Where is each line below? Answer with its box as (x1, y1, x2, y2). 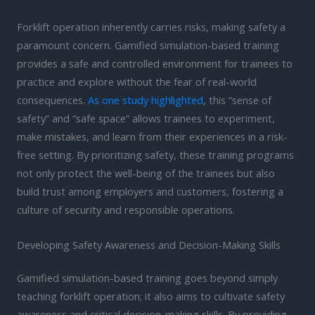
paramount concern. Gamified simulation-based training (17, 38, 279, 53)
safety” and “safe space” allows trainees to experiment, (17, 111, 275, 126)
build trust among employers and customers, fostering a (17, 184, 283, 199)
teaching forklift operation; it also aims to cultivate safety (17, 289, 285, 304)
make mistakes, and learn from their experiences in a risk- (17, 129, 288, 144)
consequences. (17, 93, 88, 108)
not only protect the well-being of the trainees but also (17, 166, 275, 181)
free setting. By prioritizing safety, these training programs (17, 148, 294, 162)
